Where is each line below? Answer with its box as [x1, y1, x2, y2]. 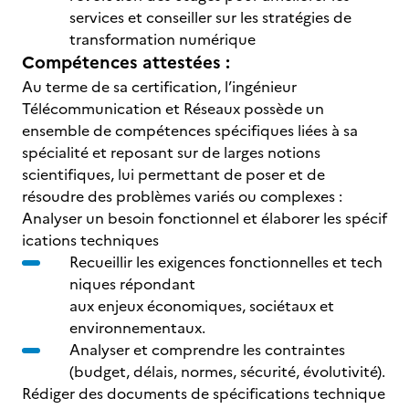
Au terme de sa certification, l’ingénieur [22, 76, 297, 98]
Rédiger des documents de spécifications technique [22, 383, 385, 404]
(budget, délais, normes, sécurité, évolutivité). [69, 361, 385, 383]
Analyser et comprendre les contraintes [69, 339, 345, 361]
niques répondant [69, 273, 195, 295]
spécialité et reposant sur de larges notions [22, 142, 320, 163]
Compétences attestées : [22, 49, 230, 76]
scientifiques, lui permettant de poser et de [22, 163, 325, 185]
